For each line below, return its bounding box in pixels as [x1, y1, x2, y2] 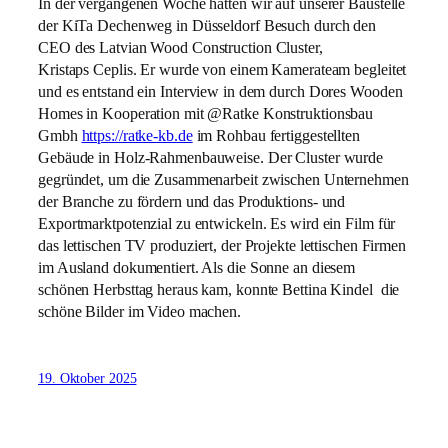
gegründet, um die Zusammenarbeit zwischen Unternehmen [38, 170, 409, 189]
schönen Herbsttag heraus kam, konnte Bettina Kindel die [38, 280, 400, 299]
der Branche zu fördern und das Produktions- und [38, 192, 346, 211]
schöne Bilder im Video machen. [38, 302, 241, 321]
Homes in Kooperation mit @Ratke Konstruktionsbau [38, 104, 374, 123]
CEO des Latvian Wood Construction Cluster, [38, 38, 323, 57]
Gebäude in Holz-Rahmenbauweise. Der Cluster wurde [38, 148, 384, 167]
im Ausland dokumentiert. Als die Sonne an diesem [38, 258, 356, 277]
